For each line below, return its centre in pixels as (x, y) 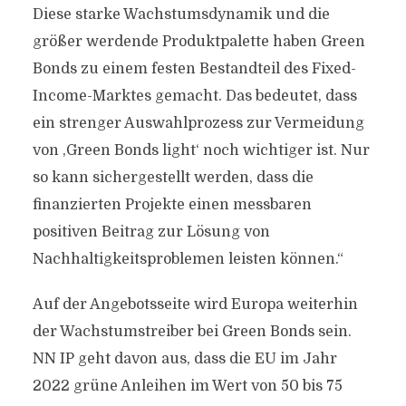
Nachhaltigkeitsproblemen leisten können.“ (188, 259)
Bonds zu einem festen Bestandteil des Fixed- (194, 69)
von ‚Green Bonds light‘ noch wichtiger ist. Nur (201, 150)
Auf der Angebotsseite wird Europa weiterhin (195, 304)
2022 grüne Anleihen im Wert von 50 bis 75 (187, 386)
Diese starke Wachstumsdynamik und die (181, 14)
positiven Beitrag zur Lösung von (151, 232)
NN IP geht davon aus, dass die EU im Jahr (184, 359)
